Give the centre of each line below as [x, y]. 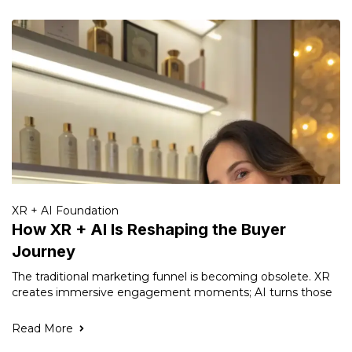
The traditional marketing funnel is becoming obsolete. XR [171, 277]
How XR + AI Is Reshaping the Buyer [149, 229]
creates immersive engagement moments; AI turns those [172, 292]
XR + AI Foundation [65, 211]
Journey [44, 251]
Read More [42, 328]
